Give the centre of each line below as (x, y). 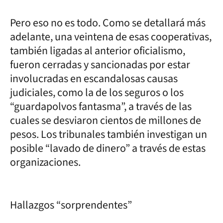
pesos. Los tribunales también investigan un (109, 134)
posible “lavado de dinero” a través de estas (108, 148)
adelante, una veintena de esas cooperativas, (111, 37)
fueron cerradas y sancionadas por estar (100, 64)
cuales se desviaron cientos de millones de (106, 120)
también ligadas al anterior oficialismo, (98, 51)
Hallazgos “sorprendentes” (71, 205)
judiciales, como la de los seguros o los (97, 92)
